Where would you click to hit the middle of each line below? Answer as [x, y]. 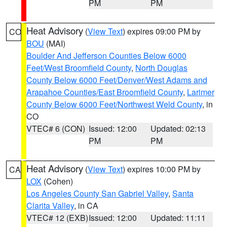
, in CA [86, 205]
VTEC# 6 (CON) [56, 128]
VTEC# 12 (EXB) [57, 218]
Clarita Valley [50, 205]
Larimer [201, 92]
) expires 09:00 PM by [162, 31]
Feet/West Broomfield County [79, 68]
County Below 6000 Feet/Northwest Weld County [114, 104]
